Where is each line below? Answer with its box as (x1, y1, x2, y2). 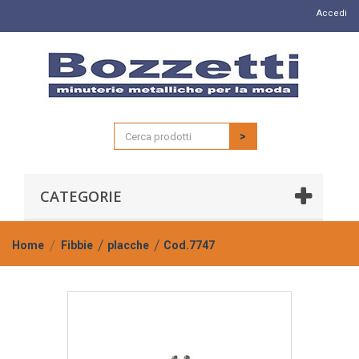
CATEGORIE (40, 187, 122, 206)
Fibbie (61, 239, 93, 252)
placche (107, 239, 149, 252)
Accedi (317, 8, 347, 18)
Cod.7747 (163, 239, 215, 252)
